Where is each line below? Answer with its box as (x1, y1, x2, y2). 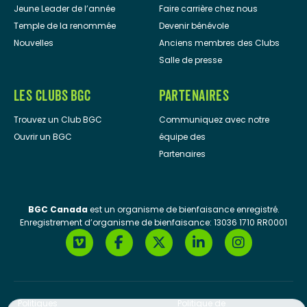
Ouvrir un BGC (14, 131, 72, 143)
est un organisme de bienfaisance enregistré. (87, 204, 280, 216)
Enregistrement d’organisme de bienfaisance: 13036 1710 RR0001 (20, 217, 287, 229)
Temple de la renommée (14, 20, 116, 32)
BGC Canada (27, 204, 88, 216)
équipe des (158, 131, 206, 143)
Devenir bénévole (158, 20, 229, 32)
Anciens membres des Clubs (158, 37, 280, 49)
